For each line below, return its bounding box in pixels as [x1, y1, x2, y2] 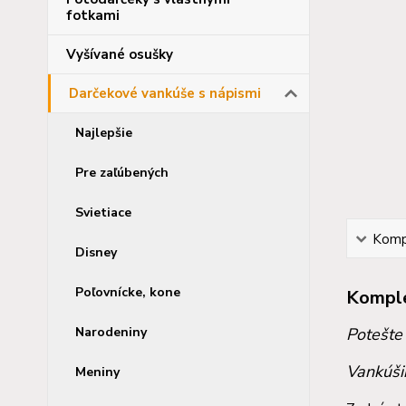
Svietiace [75, 204, 131, 221]
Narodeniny [75, 324, 147, 341]
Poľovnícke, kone [75, 284, 180, 301]
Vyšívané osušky [66, 45, 173, 63]
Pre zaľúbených [75, 164, 169, 181]
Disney [75, 244, 117, 261]
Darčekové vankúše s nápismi [69, 84, 261, 102]
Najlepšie [75, 124, 132, 141]
